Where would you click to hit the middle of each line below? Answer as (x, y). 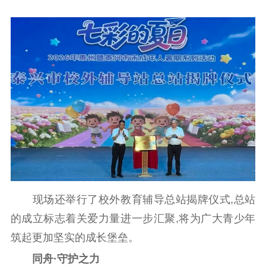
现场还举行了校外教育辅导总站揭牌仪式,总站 (133, 199)
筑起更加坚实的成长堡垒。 (75, 237)
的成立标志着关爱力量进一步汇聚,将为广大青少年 (133, 218)
